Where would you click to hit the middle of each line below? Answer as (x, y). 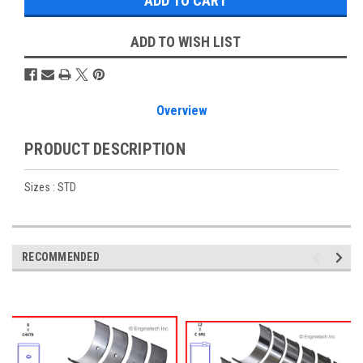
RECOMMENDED (61, 256)
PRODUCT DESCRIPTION (105, 149)
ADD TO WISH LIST (186, 41)
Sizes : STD (50, 187)
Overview (181, 110)
